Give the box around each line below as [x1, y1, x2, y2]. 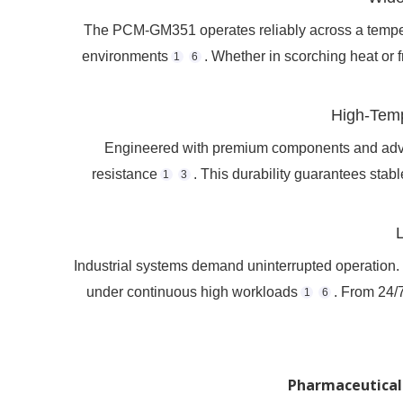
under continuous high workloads [86, 284, 298, 300]
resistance [91, 166, 157, 183]
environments [81, 49, 168, 65]
